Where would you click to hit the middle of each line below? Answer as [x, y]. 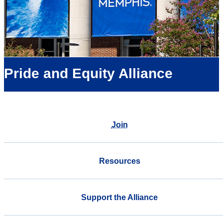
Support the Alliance [119, 197]
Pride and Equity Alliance [88, 74]
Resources [119, 161]
